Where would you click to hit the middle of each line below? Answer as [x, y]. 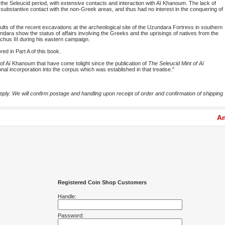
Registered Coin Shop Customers [102, 182]
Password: [71, 215]
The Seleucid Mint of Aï [176, 63]
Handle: [67, 196]
